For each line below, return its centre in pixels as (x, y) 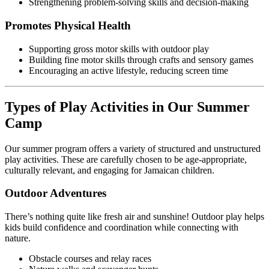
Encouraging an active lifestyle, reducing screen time (128, 70)
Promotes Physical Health (68, 26)
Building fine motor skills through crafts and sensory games (141, 59)
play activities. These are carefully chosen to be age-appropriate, (126, 159)
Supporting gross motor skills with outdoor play (119, 49)
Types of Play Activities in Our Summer (127, 107)
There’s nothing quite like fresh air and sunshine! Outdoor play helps (134, 217)
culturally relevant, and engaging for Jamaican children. (110, 170)
